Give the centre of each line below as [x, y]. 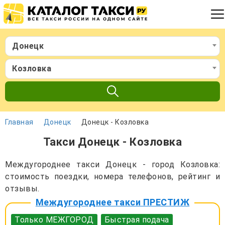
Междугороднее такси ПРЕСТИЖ [113, 202]
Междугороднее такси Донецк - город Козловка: [113, 164]
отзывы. [22, 188]
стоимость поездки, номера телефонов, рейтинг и [113, 176]
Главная [19, 122]
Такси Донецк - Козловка [113, 142]
